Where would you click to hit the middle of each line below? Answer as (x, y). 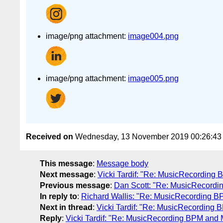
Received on (50, 137)
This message (66, 164)
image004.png (153, 36)
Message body (122, 164)
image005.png (153, 78)
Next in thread (66, 208)
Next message (67, 175)
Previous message (75, 186)
